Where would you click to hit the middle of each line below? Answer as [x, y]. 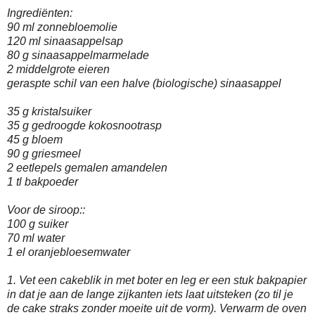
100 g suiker [38, 224]
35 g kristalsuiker [49, 111]
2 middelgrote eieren [58, 69]
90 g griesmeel [44, 153]
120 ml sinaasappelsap [65, 41]
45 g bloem [35, 139]
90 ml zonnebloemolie [62, 27]
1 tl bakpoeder [43, 181]
